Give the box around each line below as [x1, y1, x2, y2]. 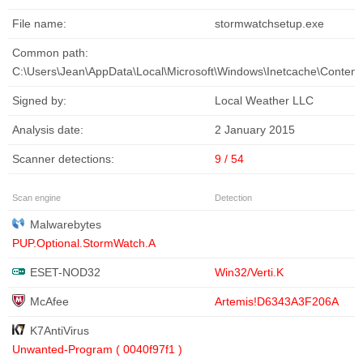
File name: [12, 17, 66, 31]
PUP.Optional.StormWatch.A [12, 237, 156, 250]
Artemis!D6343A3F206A [215, 295, 339, 309]
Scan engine [12, 193, 61, 203]
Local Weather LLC [215, 94, 314, 108]
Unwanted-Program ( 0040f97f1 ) [12, 343, 182, 357]
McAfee [30, 295, 69, 309]
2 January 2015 [215, 123, 295, 137]
